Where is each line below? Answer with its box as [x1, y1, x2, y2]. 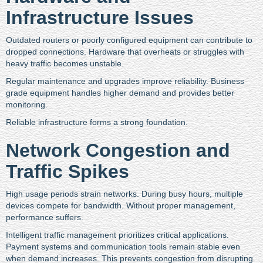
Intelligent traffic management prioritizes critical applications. [6, 230, 229, 240]
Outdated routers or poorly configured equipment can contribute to [6, 35, 252, 45]
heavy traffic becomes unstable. [6, 58, 124, 68]
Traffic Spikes [6, 160, 129, 182]
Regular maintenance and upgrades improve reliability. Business [6, 76, 244, 86]
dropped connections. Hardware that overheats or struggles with [6, 46, 244, 56]
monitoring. [6, 99, 48, 109]
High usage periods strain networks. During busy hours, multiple [6, 188, 243, 198]
